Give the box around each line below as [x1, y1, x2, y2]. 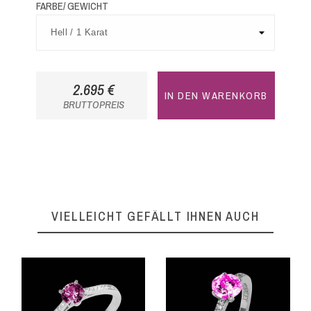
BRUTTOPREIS [62, 97, 124, 112]
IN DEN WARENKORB [164, 88, 268, 103]
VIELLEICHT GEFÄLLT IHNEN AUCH [51, 208, 260, 226]
